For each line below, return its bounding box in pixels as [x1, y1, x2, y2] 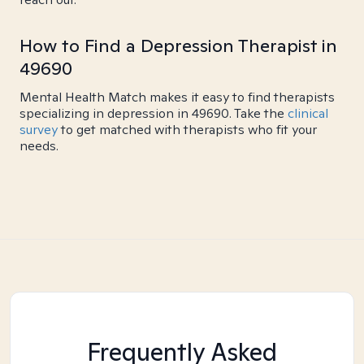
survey [19, 121, 58, 138]
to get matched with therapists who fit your [58, 121, 317, 138]
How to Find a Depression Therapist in [19, 34, 337, 57]
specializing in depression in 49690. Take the [19, 105, 288, 122]
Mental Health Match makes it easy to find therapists [19, 89, 335, 106]
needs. [19, 137, 58, 154]
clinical [288, 105, 328, 122]
